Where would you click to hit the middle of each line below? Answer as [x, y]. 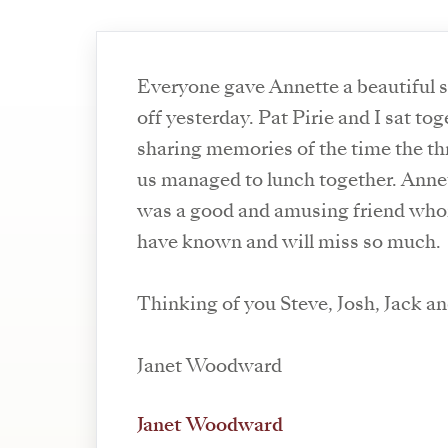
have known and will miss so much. [289, 242]
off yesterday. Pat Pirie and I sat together [197, 118]
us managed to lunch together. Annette [269, 180]
